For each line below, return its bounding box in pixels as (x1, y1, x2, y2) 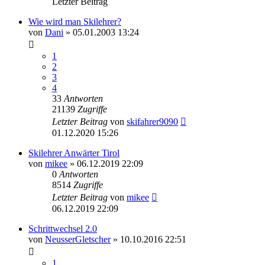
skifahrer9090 (127, 117, 178, 127)
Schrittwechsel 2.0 (28, 224, 97, 234)
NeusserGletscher (45, 234, 111, 245)
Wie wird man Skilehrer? (28, 17, 121, 27)
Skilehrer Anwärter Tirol (28, 148, 119, 159)
